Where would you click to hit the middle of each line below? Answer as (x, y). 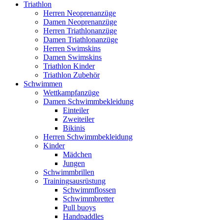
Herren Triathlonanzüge (80, 31)
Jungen (74, 163)
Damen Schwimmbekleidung (88, 101)
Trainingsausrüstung (74, 181)
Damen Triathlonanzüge (81, 40)
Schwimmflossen (89, 190)
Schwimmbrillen (69, 172)
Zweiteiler (79, 119)
